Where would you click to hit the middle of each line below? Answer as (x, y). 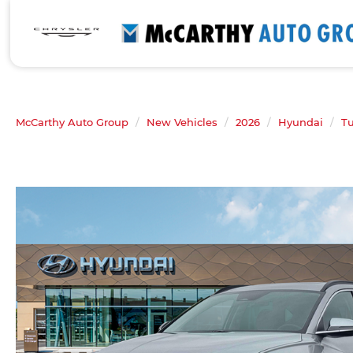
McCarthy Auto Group (72, 122)
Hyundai (301, 122)
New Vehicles (182, 122)
